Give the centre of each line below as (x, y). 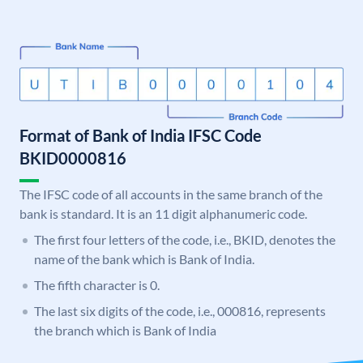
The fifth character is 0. (97, 285)
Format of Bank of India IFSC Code (141, 136)
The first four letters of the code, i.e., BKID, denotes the (185, 240)
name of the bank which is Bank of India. (144, 259)
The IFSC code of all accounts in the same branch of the (171, 194)
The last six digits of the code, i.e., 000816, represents (180, 311)
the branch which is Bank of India (125, 331)
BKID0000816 (73, 158)
